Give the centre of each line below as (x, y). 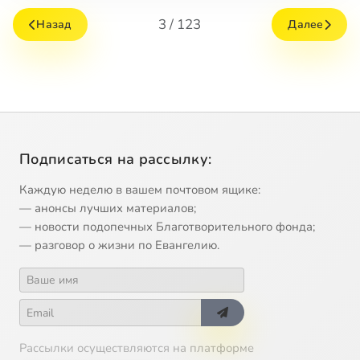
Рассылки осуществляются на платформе (137, 348)
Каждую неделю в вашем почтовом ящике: (140, 190)
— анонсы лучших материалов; (108, 209)
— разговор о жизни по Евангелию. (119, 245)
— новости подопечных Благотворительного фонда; (167, 227)
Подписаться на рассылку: (116, 160)
